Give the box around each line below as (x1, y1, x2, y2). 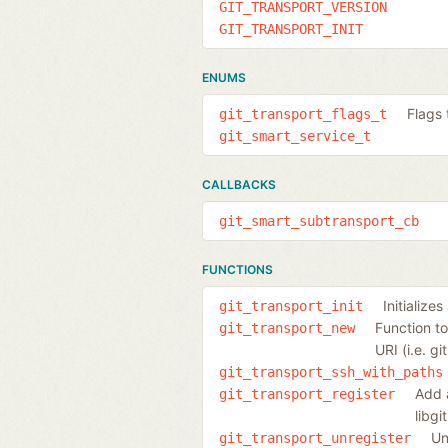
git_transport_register (219, 385, 395, 402)
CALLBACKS (202, 176, 276, 192)
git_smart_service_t (219, 127, 371, 144)
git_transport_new (219, 319, 355, 336)
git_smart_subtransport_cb (219, 212, 419, 229)
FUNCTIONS (202, 261, 273, 277)
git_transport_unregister (219, 429, 411, 446)
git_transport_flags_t (219, 105, 387, 122)
